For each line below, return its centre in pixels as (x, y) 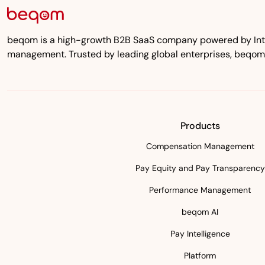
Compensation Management (200, 146)
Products (200, 126)
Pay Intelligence (200, 234)
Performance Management (200, 190)
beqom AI (200, 212)
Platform (200, 256)
